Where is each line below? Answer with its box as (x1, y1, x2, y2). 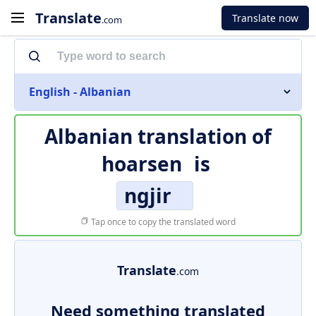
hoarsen (101, 150, 182, 177)
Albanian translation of (44, 123, 272, 150)
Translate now (232, 11, 298, 25)
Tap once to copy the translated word (89, 216, 236, 228)
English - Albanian (29, 84, 131, 99)
